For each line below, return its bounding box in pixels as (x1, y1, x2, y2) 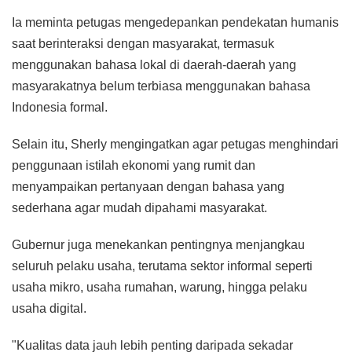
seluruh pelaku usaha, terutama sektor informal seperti (12, 259, 313, 273)
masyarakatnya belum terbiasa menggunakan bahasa (12, 79, 310, 93)
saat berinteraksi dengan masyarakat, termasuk (12, 37, 274, 51)
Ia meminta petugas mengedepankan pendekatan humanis (12, 16, 339, 30)
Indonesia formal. (12, 101, 108, 115)
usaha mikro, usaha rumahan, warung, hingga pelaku (12, 280, 307, 295)
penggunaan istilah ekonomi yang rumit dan (12, 159, 255, 173)
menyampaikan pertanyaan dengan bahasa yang (12, 180, 284, 194)
